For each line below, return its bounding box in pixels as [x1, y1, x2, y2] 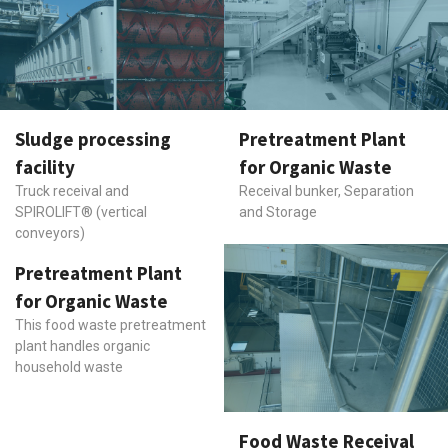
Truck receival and [15, 182, 129, 199]
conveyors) [15, 224, 85, 241]
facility [15, 154, 75, 179]
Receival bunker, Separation [239, 182, 414, 199]
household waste [15, 358, 123, 375]
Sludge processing [15, 126, 171, 151]
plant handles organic [15, 337, 150, 354]
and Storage [239, 203, 317, 220]
